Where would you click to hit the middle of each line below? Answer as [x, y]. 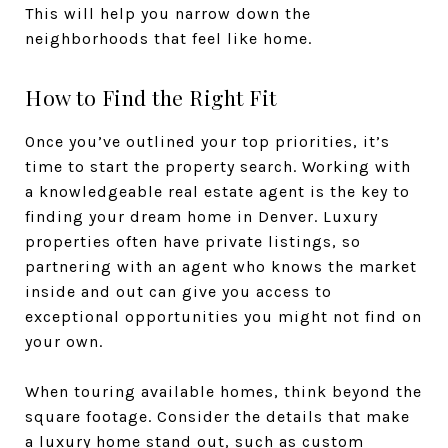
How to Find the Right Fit [151, 97]
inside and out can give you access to [178, 291]
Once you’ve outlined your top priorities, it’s [207, 141]
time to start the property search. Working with [218, 166]
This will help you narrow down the [168, 13]
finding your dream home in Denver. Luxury [201, 216]
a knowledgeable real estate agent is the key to [217, 191]
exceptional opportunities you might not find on [223, 316]
